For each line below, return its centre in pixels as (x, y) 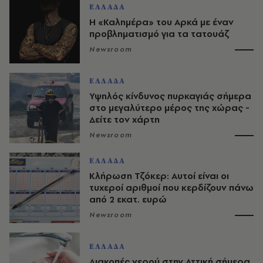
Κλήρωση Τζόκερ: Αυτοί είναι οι (159, 176)
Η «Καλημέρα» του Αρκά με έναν (161, 22)
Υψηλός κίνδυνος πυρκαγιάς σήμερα (170, 96)
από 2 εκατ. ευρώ (128, 199)
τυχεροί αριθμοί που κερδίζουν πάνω (171, 187)
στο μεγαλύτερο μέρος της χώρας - (169, 107)
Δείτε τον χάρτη (124, 119)
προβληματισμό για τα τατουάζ (159, 33)
